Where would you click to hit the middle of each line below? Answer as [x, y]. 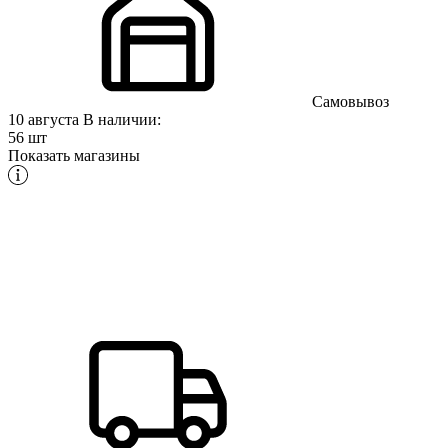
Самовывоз [348, 101]
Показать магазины [74, 155]
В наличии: [122, 119]
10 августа [45, 119]
